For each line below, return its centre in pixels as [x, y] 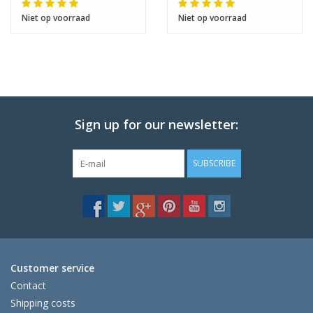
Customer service [52, 268]
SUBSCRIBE [214, 163]
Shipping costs [43, 303]
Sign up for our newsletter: [156, 125]
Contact [28, 286]
